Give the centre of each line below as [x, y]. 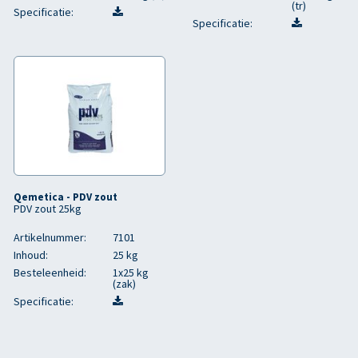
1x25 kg [131, 272]
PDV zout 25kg [48, 209]
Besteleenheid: [50, 272]
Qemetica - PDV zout [66, 197]
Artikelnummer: [50, 237]
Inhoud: [31, 255]
